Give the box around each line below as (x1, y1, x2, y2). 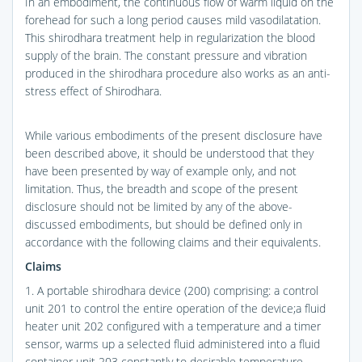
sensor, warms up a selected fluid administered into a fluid (25, 335, 320, 351)
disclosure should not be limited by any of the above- (25, 198, 293, 214)
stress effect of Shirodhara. (25, 82, 162, 99)
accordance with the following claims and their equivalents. (25, 234, 321, 250)
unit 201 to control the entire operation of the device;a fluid (25, 300, 326, 316)
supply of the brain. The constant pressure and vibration (25, 47, 307, 63)
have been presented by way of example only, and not (25, 162, 297, 179)
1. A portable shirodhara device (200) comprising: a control (25, 282, 318, 298)
